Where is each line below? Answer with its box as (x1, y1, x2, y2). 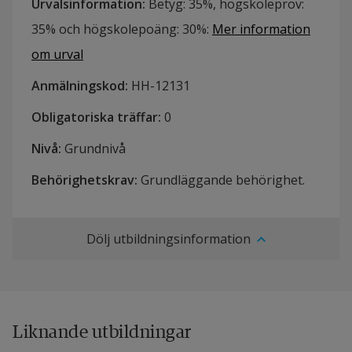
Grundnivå (64, 140, 126, 158)
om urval (31, 46, 83, 64)
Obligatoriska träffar (31, 108, 158, 126)
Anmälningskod (31, 77, 125, 95)
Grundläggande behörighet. (141, 171, 305, 189)
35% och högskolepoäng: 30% (31, 20, 207, 38)
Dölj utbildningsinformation (86, 230, 251, 248)
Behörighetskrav (31, 171, 134, 189)
